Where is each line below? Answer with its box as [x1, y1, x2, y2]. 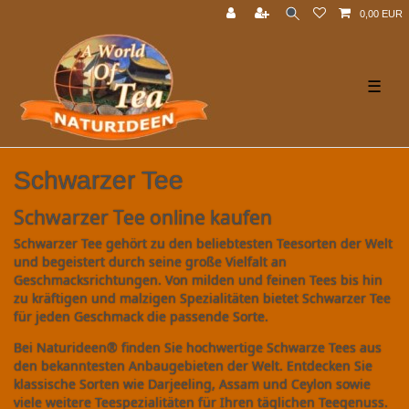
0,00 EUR [360, 8, 403, 19]
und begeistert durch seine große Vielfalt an [14, 253, 287, 270]
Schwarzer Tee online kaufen [14, 204, 272, 230]
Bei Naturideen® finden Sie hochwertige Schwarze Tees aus [14, 339, 382, 356]
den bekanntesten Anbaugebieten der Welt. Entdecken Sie [14, 357, 372, 374]
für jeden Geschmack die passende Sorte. [14, 308, 268, 325]
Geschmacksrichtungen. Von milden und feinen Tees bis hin [14, 271, 383, 288]
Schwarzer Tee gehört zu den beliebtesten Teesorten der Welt [14, 235, 393, 252]
